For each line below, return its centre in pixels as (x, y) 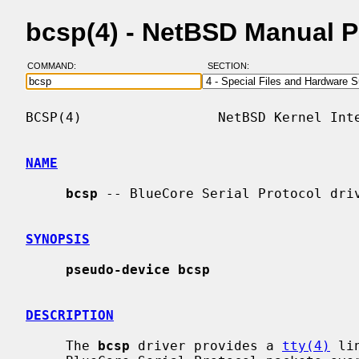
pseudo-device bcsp (138, 269)
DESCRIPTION (70, 315)
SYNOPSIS (58, 239)
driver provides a (206, 345)
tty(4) (306, 345)
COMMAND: (56, 66)
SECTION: (232, 66)
